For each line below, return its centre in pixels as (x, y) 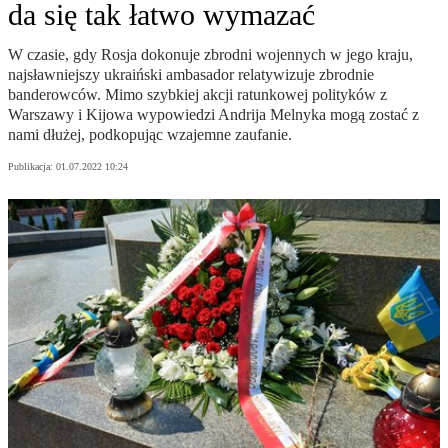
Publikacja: (32, 167)
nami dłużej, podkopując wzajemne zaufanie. (150, 135)
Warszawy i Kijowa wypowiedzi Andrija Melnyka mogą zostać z (213, 115)
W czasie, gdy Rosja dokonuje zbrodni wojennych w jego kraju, (210, 55)
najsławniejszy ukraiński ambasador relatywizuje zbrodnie (191, 75)
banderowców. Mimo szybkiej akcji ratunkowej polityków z (197, 95)
